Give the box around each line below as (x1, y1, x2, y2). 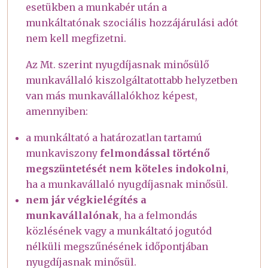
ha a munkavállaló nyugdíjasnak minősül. (26, 178, 228, 190)
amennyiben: (26, 105, 88, 117)
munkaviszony (26, 147, 100, 159)
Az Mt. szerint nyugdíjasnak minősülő (26, 58, 209, 71)
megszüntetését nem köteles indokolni (26, 162, 226, 175)
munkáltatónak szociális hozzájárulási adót (26, 16, 238, 29)
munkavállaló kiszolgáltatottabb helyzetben (26, 74, 237, 86)
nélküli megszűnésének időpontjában (26, 240, 208, 252)
